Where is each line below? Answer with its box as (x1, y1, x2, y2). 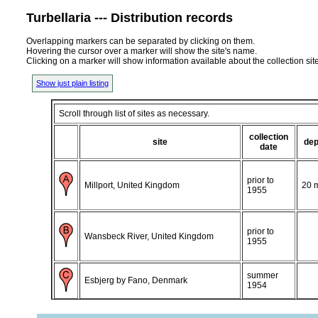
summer (247, 270, 278, 280)
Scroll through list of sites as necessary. (59, 108, 209, 119)
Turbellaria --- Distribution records (26, 10, 233, 25)
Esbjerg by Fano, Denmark (84, 275, 187, 285)
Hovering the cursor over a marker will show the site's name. (26, 45, 257, 56)
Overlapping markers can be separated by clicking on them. (26, 35, 255, 46)
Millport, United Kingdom (84, 180, 180, 190)
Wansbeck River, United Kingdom (84, 231, 214, 241)
